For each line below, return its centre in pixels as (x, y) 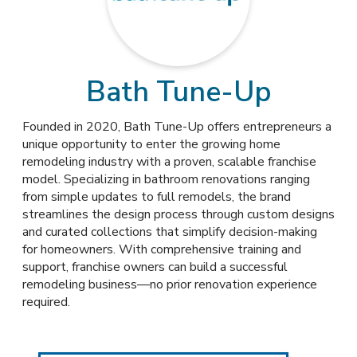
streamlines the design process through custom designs (178, 214)
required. (46, 302)
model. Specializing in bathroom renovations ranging (166, 179)
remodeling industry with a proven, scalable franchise (169, 162)
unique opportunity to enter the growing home (151, 144)
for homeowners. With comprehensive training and (162, 249)
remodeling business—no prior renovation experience (170, 284)
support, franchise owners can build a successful (155, 267)
